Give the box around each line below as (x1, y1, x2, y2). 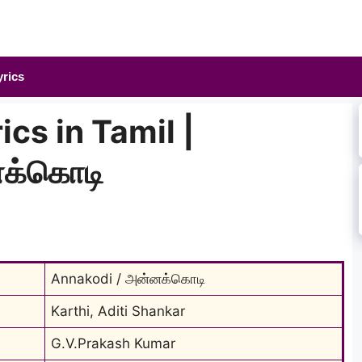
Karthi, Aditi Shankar (51, 302, 185, 319)
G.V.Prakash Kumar (51, 335, 175, 351)
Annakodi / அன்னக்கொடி (51, 270, 205, 287)
